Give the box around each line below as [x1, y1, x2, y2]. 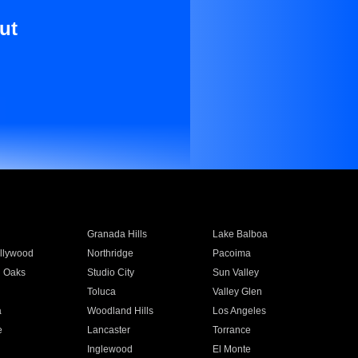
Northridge [86, 248, 133, 259]
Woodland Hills [86, 305, 153, 316]
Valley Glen [213, 286, 263, 297]
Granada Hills [86, 229, 147, 240]
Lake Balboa [213, 229, 268, 240]
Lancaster [86, 324, 130, 336]
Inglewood [86, 344, 133, 355]
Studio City [86, 267, 134, 278]
